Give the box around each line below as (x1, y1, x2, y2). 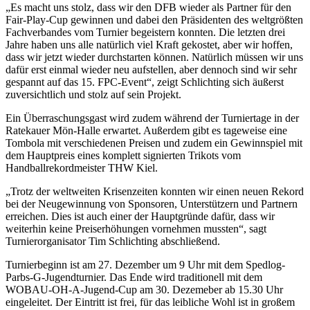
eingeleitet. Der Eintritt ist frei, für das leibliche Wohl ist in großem (6, 295, 295, 308)
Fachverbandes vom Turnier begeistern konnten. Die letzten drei (6, 26, 285, 38)
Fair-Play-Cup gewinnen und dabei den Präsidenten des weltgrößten (6, 13, 303, 26)
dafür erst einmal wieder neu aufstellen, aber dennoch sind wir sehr (6, 63, 297, 75)
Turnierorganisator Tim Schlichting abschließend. (6, 235, 220, 247)
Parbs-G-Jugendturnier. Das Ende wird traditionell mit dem (6, 271, 262, 283)
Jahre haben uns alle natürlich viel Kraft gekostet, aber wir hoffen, (6, 38, 293, 51)
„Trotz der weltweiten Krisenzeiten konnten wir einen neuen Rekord (6, 185, 304, 197)
